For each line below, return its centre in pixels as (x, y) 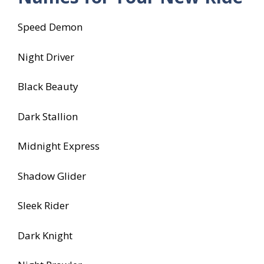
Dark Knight (45, 235)
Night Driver (46, 57)
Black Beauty (48, 87)
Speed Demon (50, 27)
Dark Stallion (48, 116)
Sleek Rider (43, 206)
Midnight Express (59, 146)
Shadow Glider (52, 176)
